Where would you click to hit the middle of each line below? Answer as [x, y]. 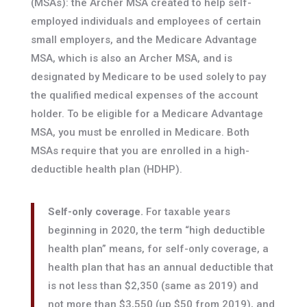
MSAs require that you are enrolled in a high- [140, 151]
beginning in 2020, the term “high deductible [156, 231]
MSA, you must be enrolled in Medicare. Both [140, 133]
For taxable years [186, 212]
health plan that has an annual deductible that [160, 268]
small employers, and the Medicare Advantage [144, 40]
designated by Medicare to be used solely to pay [148, 77]
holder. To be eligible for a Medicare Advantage [147, 114]
